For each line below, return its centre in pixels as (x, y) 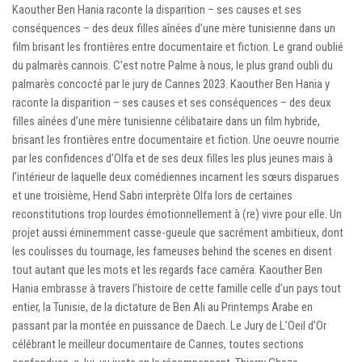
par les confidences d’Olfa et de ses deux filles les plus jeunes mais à (173, 158)
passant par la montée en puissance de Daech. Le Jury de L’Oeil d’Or (169, 325)
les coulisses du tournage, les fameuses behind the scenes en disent (172, 251)
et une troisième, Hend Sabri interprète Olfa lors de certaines (152, 195)
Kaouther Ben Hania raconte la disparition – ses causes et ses (157, 9)
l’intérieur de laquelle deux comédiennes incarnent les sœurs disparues (176, 177)
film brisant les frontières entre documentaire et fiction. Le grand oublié (178, 46)
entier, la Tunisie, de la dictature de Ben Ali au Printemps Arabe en (162, 307)
